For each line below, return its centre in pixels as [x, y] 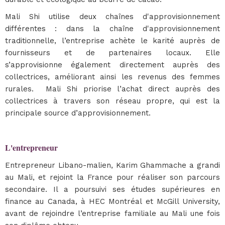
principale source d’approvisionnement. [79, 113]
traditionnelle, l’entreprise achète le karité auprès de [113, 41]
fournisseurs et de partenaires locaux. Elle [113, 53]
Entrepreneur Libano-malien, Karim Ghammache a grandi [113, 165]
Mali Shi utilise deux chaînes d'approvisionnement [113, 17]
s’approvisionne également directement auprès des [113, 65]
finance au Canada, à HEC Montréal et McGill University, [113, 201]
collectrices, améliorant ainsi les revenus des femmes [113, 77]
